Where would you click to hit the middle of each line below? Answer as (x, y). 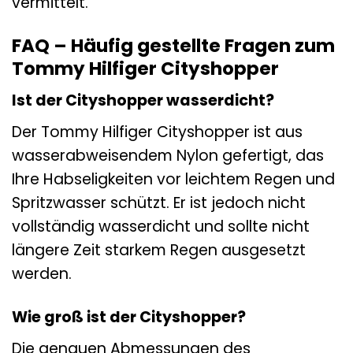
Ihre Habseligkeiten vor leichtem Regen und (173, 179)
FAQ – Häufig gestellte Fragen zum (173, 45)
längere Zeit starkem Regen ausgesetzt (159, 250)
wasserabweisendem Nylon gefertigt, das (168, 155)
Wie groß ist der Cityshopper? (129, 317)
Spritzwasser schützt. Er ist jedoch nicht (159, 203)
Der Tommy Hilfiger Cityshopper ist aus (157, 132)
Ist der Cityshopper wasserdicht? (143, 101)
